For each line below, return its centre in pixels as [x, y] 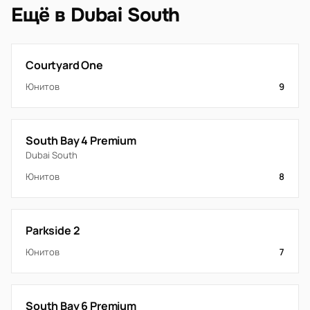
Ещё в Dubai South [95, 15]
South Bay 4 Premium [81, 140]
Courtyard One [64, 65]
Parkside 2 [53, 230]
